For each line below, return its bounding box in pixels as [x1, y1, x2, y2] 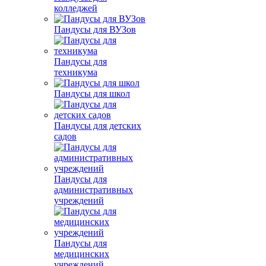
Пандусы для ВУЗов [54, 24, 136, 34]
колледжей [54, 3, 97, 13]
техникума [54, 67, 97, 77]
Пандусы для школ [54, 88, 130, 99]
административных [54, 185, 133, 195]
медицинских [54, 249, 109, 259]
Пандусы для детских [54, 121, 141, 131]
